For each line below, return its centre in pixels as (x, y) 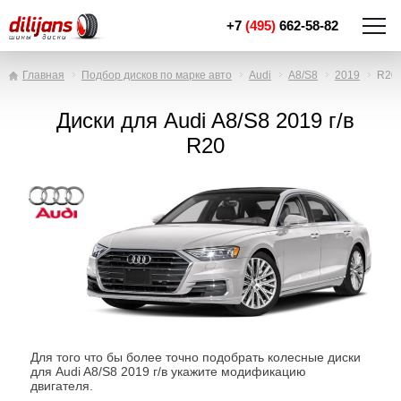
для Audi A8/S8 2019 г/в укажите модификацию (168, 371)
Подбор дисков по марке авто (157, 75)
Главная (43, 75)
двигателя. (62, 386)
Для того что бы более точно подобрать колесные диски (196, 357)
